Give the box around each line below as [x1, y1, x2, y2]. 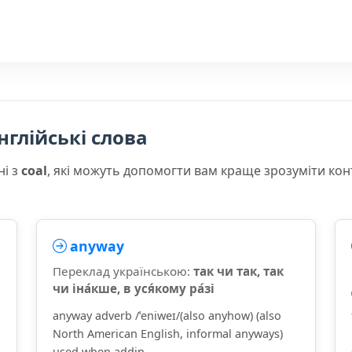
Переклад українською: [53, 263, 193, 279]
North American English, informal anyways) [53, 326, 283, 341]
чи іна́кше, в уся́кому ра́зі [53, 280, 214, 296]
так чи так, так [193, 263, 284, 279]
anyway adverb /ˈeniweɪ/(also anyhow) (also [53, 308, 281, 323]
